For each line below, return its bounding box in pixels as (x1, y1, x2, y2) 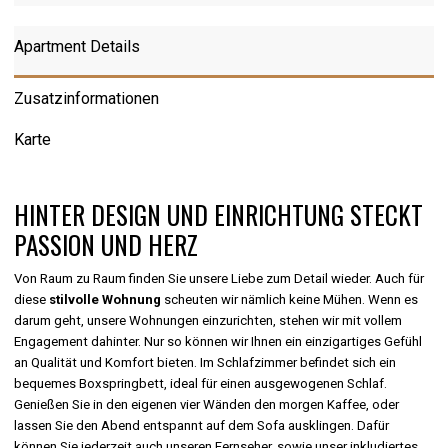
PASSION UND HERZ (14, 226, 199, 264)
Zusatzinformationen (14, 89, 160, 109)
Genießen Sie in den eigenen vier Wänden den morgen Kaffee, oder (14, 397, 400, 413)
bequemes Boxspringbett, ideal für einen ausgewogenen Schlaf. (14, 376, 388, 392)
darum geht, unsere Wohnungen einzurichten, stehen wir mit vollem (14, 313, 403, 329)
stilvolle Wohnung (49, 292, 162, 308)
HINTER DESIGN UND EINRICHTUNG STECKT (14, 196, 424, 234)
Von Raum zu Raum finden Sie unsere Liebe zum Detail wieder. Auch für (14, 271, 425, 287)
